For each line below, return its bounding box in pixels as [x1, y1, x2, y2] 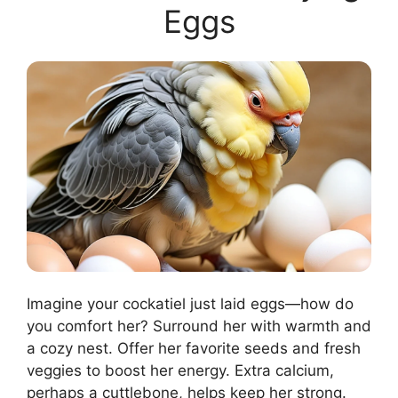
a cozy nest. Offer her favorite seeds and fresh [27, 338, 361, 357]
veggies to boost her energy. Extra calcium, [27, 361, 334, 379]
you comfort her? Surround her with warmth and [27, 316, 371, 335]
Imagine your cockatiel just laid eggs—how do [27, 294, 354, 313]
